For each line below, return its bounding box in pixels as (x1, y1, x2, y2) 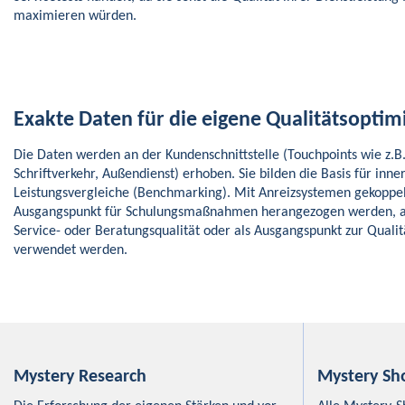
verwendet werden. (14, 242, 127, 258)
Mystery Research (14, 367, 146, 386)
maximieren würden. (14, 8, 137, 24)
